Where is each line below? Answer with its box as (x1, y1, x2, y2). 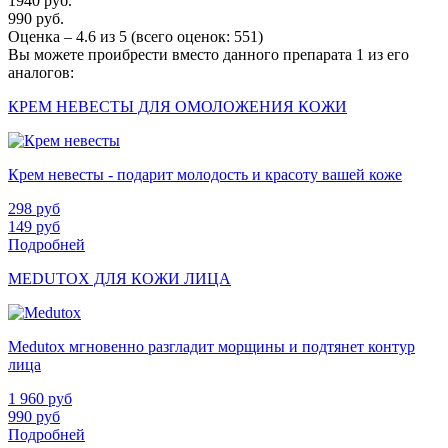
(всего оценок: (127, 28, 234, 46)
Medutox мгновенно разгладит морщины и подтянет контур (8, 338, 415, 356)
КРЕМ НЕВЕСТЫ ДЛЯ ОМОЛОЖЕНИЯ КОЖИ (8, 98, 347, 116)
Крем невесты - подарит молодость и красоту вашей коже (8, 166, 402, 184)
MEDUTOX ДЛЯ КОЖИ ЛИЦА (8, 270, 231, 288)
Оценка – (8, 28, 76, 46)
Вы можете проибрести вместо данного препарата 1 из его (8, 46, 409, 64)
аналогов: (8, 64, 74, 82)
